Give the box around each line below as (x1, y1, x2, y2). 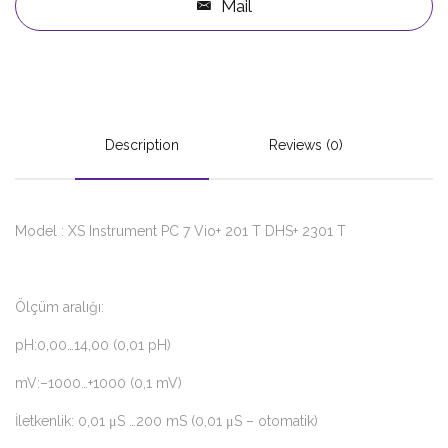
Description (105, 136, 179, 153)
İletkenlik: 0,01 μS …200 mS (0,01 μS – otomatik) (15, 412, 318, 429)
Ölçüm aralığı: (15, 298, 104, 315)
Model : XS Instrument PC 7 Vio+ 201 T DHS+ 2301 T (15, 222, 346, 239)
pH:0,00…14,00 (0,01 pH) (15, 336, 171, 353)
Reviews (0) (269, 136, 343, 153)
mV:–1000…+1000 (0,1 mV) (15, 374, 182, 391)
